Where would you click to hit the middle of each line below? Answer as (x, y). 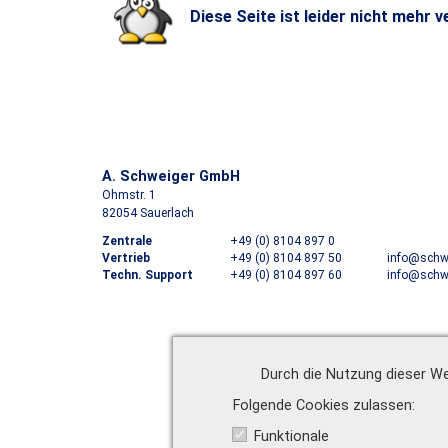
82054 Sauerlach (148, 213)
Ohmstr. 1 (129, 195)
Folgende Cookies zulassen (323, 406)
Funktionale (292, 437)
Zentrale (127, 241)
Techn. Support (147, 275)
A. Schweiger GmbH (171, 176)
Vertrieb (126, 258)
